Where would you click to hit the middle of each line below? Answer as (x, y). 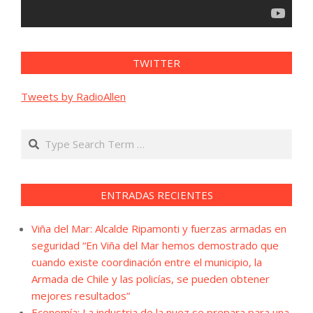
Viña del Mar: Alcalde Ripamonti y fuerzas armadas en (159, 228)
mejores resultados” (81, 295)
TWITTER (156, 63)
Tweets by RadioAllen (73, 96)
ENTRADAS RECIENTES (156, 195)
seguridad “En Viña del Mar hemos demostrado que (155, 245)
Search (39, 136)
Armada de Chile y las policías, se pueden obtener (151, 278)
